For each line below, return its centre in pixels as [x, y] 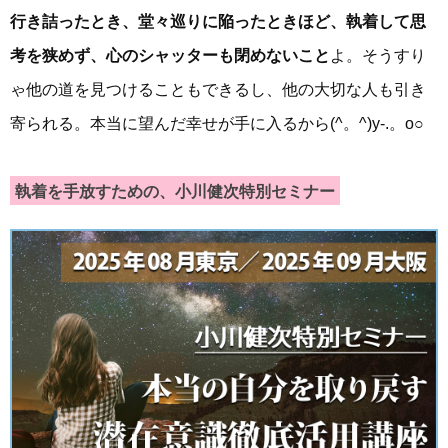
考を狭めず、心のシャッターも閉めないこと [170, 56]
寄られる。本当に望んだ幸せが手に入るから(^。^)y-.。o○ [217, 124]
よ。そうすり [378, 56]
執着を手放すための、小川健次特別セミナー [175, 192]
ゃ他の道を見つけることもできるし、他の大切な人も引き [218, 90]
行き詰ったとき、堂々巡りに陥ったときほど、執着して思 [218, 22]
